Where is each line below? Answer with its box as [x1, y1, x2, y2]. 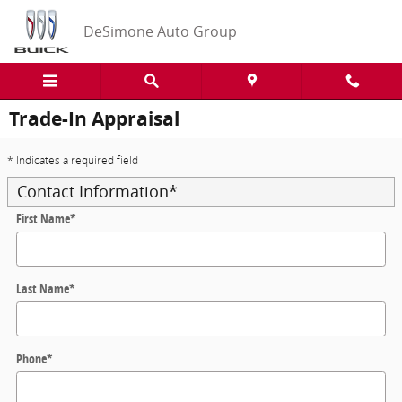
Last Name [16, 280, 69, 297]
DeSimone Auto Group [83, 22, 237, 41]
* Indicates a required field [7, 154, 138, 167]
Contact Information [17, 181, 169, 202]
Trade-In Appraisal [9, 106, 179, 132]
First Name [16, 210, 70, 227]
